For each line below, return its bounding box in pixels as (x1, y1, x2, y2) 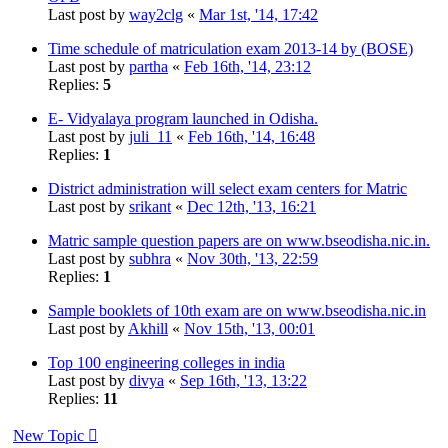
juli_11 (129, 127, 172, 145)
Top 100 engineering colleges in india (48, 353, 285, 371)
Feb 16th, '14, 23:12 (184, 57, 311, 75)
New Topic (13, 426, 84, 444)
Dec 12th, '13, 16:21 (187, 197, 316, 215)
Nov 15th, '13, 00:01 (184, 319, 315, 337)
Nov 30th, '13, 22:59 (187, 249, 318, 267)
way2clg (129, 5, 183, 23)
